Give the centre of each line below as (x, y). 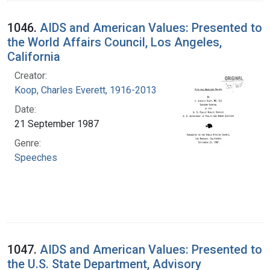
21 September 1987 (57, 124)
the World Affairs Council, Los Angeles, (115, 42)
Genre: (28, 143)
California (34, 56)
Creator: (31, 75)
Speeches (36, 157)
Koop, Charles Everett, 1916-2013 (86, 90)
